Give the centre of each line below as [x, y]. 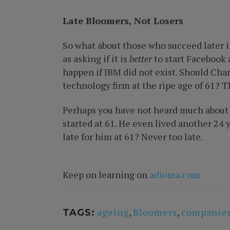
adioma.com [175, 175]
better [142, 59]
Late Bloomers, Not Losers [123, 21]
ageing [113, 212]
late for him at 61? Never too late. [133, 137]
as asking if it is [96, 59]
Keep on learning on [106, 175]
